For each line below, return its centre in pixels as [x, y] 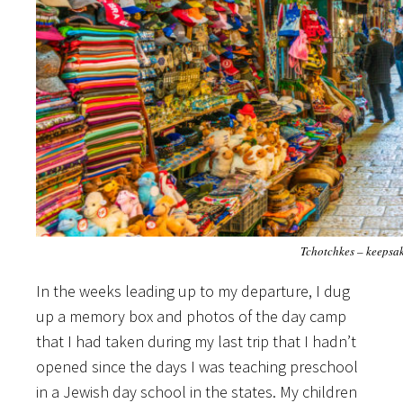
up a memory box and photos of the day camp [191, 317]
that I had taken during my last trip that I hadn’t [196, 342]
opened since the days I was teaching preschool [197, 367]
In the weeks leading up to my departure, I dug [193, 291]
